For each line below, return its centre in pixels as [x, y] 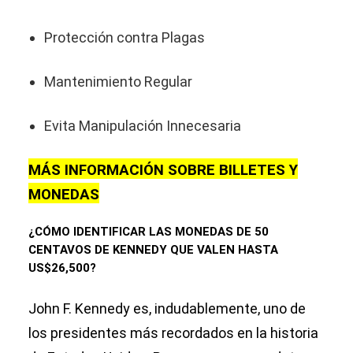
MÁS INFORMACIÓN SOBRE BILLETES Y [163, 171]
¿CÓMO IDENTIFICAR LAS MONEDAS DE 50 [149, 232]
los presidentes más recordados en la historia [173, 333]
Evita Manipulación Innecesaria [143, 126]
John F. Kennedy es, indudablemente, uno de [167, 309]
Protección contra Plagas [124, 38]
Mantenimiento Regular [118, 82]
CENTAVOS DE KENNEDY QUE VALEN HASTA [153, 250]
